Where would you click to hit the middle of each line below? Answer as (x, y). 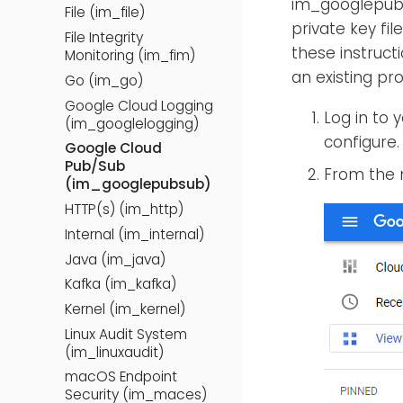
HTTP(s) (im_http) (124, 210)
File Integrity (104, 38)
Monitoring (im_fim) (130, 56)
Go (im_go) (104, 80)
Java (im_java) (115, 259)
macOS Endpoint (121, 377)
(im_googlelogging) (132, 123)
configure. (362, 143)
